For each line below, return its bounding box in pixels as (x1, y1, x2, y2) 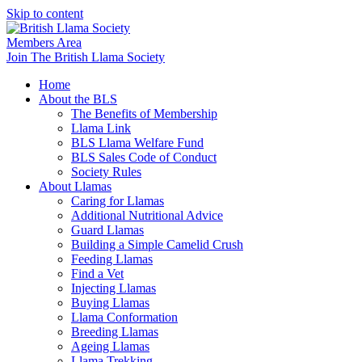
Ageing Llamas (71, 339, 149, 353)
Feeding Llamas (71, 252, 153, 266)
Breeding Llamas (71, 325, 158, 339)
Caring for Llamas (71, 194, 164, 208)
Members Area (6, 36, 82, 49)
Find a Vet (71, 267, 124, 280)
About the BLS (39, 92, 117, 106)
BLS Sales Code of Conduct (71, 150, 217, 164)
